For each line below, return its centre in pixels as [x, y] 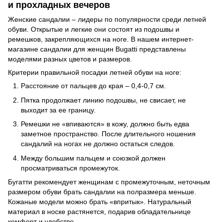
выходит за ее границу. [58, 110]
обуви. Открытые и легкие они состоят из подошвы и [94, 29]
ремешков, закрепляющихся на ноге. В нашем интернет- [101, 39]
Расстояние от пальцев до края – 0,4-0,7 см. [93, 86]
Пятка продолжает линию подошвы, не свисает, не [103, 100]
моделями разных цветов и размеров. [70, 59]
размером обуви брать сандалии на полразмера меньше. [102, 192]
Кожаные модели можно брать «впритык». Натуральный [100, 201]
